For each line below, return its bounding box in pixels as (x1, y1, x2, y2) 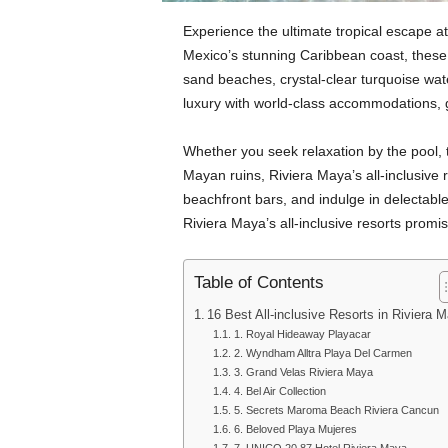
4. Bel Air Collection (233, 385, 326, 397)
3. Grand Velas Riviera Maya (233, 366, 373, 378)
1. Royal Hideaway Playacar (233, 328, 371, 340)
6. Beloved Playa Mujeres (233, 423, 360, 435)
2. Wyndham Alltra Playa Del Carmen (233, 347, 412, 359)
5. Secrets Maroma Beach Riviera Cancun (233, 404, 439, 416)
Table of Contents (193, 273, 324, 293)
